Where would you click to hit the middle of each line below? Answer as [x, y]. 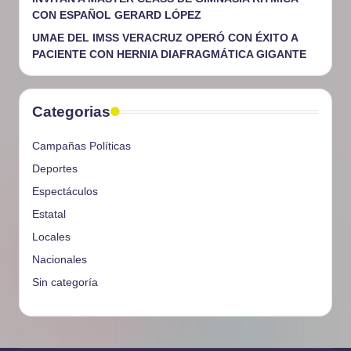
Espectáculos [65, 192]
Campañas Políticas [81, 146]
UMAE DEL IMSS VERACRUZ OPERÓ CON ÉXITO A [165, 38]
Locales [51, 237]
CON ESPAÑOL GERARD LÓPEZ [117, 15]
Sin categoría [65, 282]
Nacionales [60, 260]
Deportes [55, 169]
